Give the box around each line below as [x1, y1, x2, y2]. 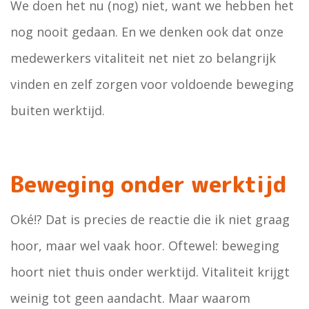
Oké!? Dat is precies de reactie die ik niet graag [10, 211, 290, 228]
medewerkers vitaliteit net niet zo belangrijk [10, 50, 276, 66]
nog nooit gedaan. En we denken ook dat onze [10, 23, 283, 40]
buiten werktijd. [10, 102, 105, 119]
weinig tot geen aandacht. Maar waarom [10, 290, 250, 306]
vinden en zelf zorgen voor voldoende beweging [10, 76, 294, 92]
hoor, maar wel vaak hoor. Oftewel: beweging [10, 237, 279, 254]
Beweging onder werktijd [10, 169, 287, 199]
